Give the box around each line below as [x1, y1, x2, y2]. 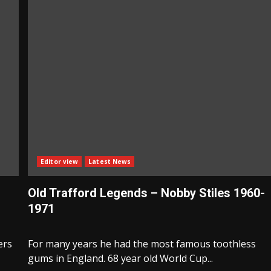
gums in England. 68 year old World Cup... [28, 252, 214, 266]
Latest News [88, 157, 131, 166]
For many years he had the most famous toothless [28, 237, 256, 251]
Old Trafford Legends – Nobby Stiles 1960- [28, 186, 266, 201]
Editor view [41, 157, 79, 166]
